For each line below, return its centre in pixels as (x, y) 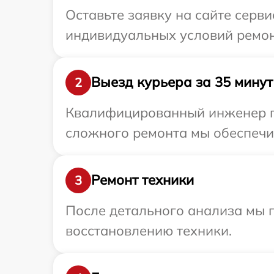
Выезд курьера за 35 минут (182, 82)
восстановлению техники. (149, 230)
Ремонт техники (143, 180)
